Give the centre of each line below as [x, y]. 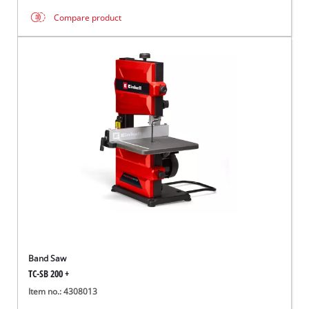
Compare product [88, 17]
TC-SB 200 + [49, 274]
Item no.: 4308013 [63, 292]
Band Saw [48, 259]
